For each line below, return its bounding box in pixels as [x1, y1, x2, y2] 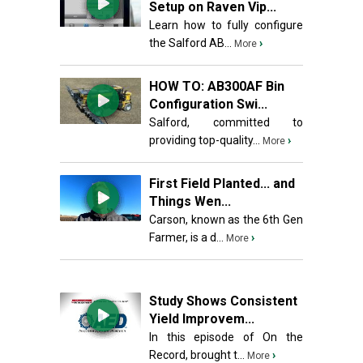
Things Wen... [149, 194, 231, 209]
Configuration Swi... [149, 96, 267, 112]
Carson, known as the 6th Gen [149, 213, 303, 226]
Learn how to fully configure [149, 19, 303, 32]
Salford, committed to [149, 116, 303, 129]
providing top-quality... [149, 134, 260, 147]
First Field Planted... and [149, 176, 295, 191]
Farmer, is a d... [149, 231, 224, 244]
